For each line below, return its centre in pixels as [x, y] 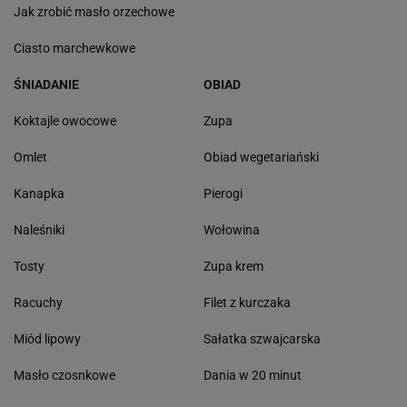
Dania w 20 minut [253, 375]
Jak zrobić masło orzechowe [94, 12]
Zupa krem [233, 266]
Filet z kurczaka [247, 303]
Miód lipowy [47, 339]
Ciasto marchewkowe [74, 48]
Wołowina [232, 230]
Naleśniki [39, 230]
